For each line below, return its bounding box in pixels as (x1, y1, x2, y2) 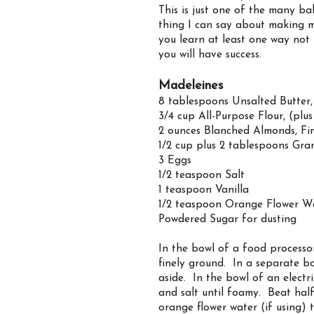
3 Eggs (158, 155, 191, 167)
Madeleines (158, 79, 228, 93)
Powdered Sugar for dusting (158, 214, 296, 226)
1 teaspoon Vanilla (158, 184, 249, 196)
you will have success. (158, 49, 261, 61)
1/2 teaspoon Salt (158, 170, 245, 182)
